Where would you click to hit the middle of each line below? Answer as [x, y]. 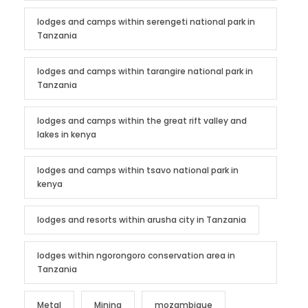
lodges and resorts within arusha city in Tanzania [142, 219]
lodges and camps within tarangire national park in [145, 71]
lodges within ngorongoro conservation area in [136, 255]
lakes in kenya [67, 134]
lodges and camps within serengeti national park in [146, 21]
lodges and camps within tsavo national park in [138, 170]
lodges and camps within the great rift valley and [142, 120]
